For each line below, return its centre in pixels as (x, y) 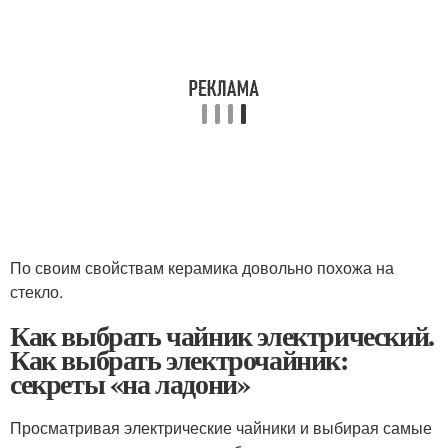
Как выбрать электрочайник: (179, 360)
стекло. (36, 292)
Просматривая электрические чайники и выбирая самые (221, 428)
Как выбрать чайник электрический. (222, 336)
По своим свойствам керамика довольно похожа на (202, 268)
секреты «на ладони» (130, 384)
